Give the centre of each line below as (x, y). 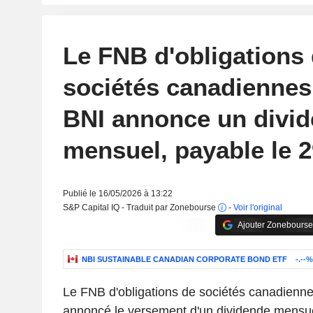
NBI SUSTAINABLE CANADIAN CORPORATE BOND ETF (184, 260)
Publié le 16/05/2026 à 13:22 (117, 194)
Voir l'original (257, 208)
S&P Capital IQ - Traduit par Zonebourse (140, 208)
